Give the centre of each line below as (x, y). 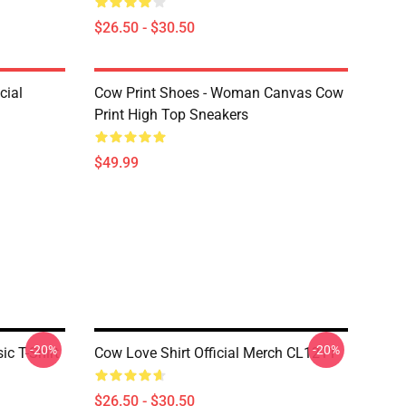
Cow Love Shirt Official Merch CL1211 (215, 353)
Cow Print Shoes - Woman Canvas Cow (219, 93)
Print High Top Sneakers (171, 115)
